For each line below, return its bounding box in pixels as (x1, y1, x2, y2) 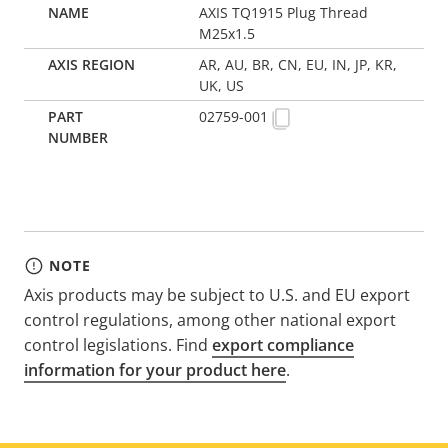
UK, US (199, 76, 245, 95)
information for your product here (24, 359, 286, 381)
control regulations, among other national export (24, 309, 396, 331)
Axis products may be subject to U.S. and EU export (24, 284, 410, 306)
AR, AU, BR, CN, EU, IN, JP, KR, (199, 55, 398, 74)
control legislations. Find (24, 334, 212, 356)
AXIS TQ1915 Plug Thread (199, 3, 369, 22)
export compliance (212, 334, 354, 356)
